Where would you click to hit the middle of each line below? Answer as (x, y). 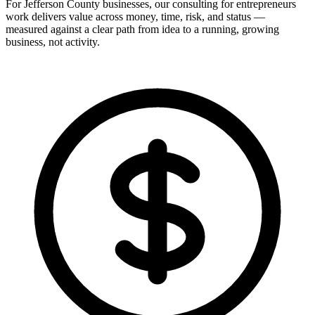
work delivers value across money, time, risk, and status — (135, 17)
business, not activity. (53, 42)
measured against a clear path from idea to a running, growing (142, 30)
